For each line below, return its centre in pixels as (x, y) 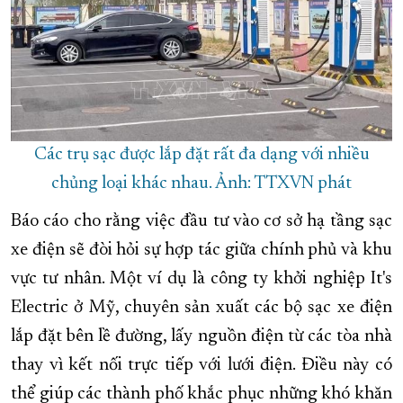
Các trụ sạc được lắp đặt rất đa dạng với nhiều (201, 155)
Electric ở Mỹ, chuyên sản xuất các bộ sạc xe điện (201, 308)
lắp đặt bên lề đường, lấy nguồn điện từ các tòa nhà (201, 337)
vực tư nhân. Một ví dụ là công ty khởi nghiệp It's (201, 279)
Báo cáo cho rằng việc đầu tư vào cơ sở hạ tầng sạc (201, 222)
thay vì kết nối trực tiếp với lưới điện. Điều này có (201, 366)
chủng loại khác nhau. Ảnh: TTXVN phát (201, 184)
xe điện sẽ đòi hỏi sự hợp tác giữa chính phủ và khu (201, 251)
